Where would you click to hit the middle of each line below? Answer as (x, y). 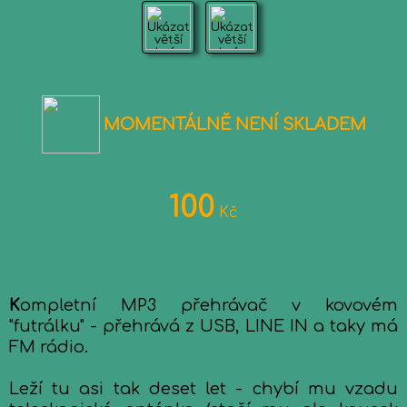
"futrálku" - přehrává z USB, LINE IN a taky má (203, 326)
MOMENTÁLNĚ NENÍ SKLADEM (234, 124)
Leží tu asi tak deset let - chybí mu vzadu (203, 389)
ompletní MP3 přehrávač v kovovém (209, 305)
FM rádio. (49, 347)
